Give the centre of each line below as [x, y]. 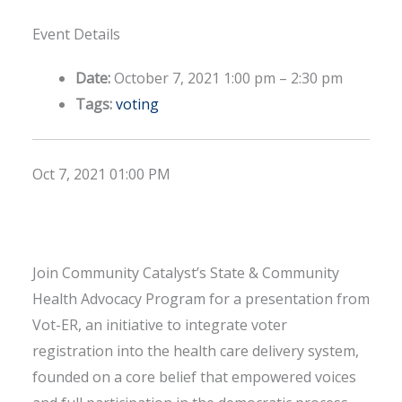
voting [137, 105]
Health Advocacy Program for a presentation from [201, 298]
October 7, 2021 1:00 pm [195, 79]
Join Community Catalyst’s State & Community [186, 272]
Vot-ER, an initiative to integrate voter [160, 324]
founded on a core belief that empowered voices [194, 376]
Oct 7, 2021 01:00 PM [101, 175]
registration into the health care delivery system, [196, 350]
